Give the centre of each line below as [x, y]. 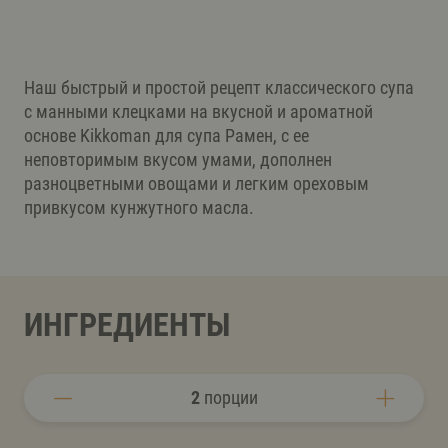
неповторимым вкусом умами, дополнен [178, 159]
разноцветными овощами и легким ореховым [196, 183]
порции [228, 397]
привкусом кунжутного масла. [139, 207]
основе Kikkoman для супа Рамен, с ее [166, 135]
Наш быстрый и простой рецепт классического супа [219, 87]
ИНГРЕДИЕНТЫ [127, 324]
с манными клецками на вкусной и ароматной [198, 111]
